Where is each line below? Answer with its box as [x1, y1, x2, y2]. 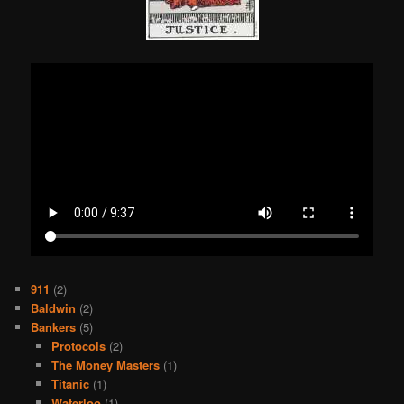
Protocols [50, 337, 106, 355]
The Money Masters [50, 356, 160, 374]
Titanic [50, 375, 89, 393]
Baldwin [31, 299, 77, 317]
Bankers [31, 318, 77, 336]
